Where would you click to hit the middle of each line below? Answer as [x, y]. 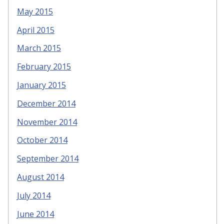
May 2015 [35, 11]
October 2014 [42, 140]
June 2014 [35, 214]
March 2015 [39, 48]
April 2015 [36, 30]
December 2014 [46, 103]
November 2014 [47, 122]
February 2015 [44, 67]
